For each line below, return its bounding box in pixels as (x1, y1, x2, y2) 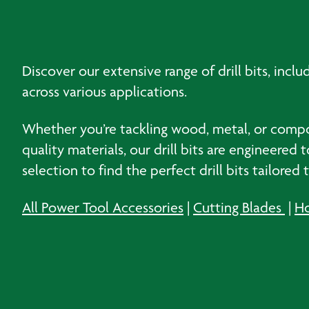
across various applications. (22, 83, 187, 100)
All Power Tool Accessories (22, 199, 183, 216)
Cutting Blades (193, 199, 285, 216)
